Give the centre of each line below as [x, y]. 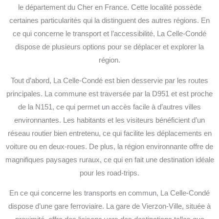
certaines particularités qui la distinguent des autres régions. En [109, 21]
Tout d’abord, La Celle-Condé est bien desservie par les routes [109, 80]
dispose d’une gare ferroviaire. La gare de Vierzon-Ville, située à [109, 207]
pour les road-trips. [109, 173]
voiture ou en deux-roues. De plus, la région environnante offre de [109, 146]
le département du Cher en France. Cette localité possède [109, 8]
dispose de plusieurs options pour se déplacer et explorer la [109, 47]
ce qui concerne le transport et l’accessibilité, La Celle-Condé [109, 34]
